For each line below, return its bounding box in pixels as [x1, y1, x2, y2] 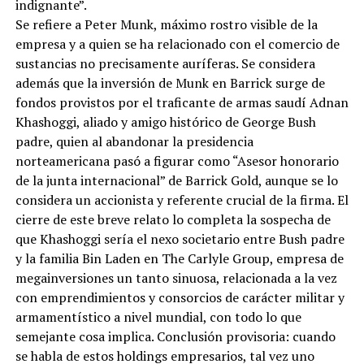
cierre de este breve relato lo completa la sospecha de [15, 210, 331, 228]
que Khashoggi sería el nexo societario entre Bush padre [15, 229, 344, 248]
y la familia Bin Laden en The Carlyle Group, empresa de [15, 249, 344, 267]
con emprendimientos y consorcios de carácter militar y [15, 288, 344, 306]
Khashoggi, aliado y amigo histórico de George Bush [15, 112, 316, 131]
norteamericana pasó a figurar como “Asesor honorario [15, 151, 339, 170]
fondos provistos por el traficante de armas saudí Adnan [15, 93, 349, 111]
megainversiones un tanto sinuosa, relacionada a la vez [15, 268, 337, 287]
